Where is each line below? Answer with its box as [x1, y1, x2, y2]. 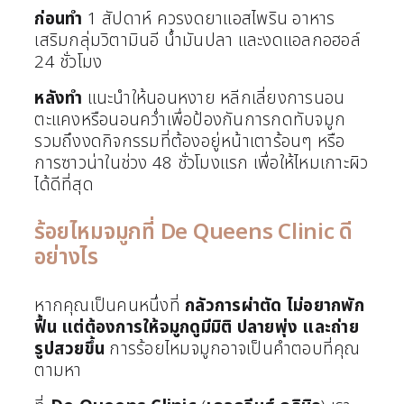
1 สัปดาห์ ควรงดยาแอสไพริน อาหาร [82, 5, 335, 32]
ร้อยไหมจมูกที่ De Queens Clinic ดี [34, 216, 353, 250]
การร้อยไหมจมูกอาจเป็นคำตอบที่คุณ [105, 336, 361, 363]
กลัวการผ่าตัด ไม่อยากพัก [185, 293, 364, 319]
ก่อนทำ [34, 5, 83, 32]
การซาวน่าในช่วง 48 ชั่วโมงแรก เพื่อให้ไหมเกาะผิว [34, 150, 369, 176]
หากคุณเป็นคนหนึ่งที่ [34, 293, 186, 319]
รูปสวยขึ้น [34, 336, 106, 363]
